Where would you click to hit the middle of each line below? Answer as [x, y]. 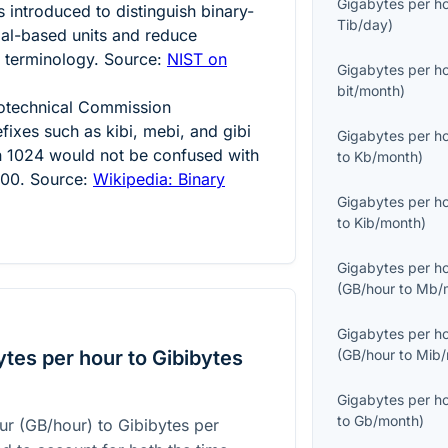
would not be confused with [151, 154]
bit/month [369, 91]
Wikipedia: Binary [159, 178]
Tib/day [363, 25]
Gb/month [387, 421]
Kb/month [386, 157]
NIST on [197, 58]
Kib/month [388, 223]
